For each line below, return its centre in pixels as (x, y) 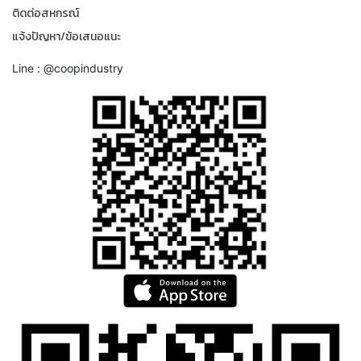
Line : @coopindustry (68, 68)
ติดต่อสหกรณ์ (46, 13)
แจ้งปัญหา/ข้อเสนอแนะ (66, 36)
